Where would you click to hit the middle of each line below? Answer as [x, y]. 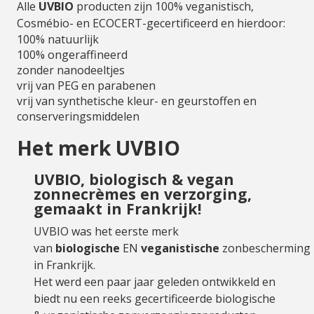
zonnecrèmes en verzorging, [143, 194]
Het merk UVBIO [98, 148]
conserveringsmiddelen [78, 116]
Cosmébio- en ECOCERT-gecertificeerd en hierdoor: [151, 23]
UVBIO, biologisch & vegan [134, 179]
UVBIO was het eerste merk [106, 231]
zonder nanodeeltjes [71, 70]
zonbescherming [265, 248]
